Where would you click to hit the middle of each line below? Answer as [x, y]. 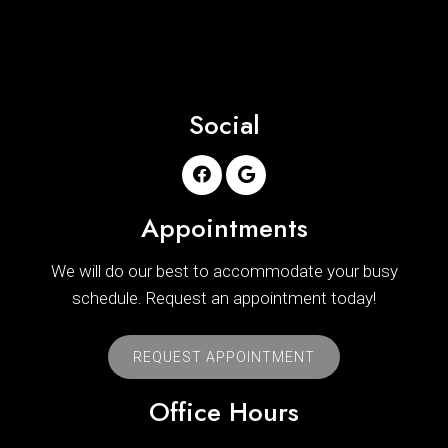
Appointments [224, 227]
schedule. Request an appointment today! [224, 297]
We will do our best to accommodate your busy [224, 270]
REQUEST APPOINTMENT [224, 356]
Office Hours [224, 411]
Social [224, 124]
